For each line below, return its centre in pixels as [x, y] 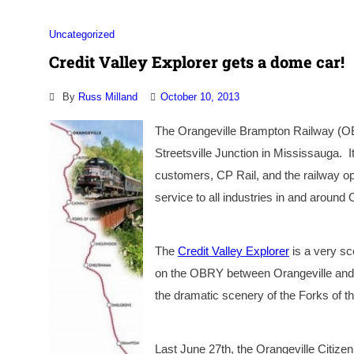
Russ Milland [108, 96]
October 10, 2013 [200, 96]
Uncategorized [82, 35]
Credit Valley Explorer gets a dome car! [197, 61]
